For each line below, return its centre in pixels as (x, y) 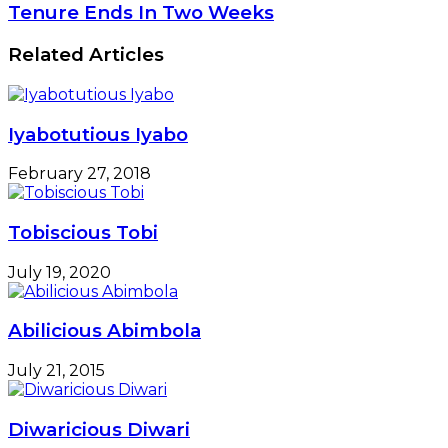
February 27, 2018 (79, 174)
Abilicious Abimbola (104, 331)
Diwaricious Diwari (99, 429)
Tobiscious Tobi (83, 232)
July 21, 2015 (56, 371)
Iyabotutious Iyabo (98, 134)
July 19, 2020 (59, 272)
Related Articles (86, 55)
